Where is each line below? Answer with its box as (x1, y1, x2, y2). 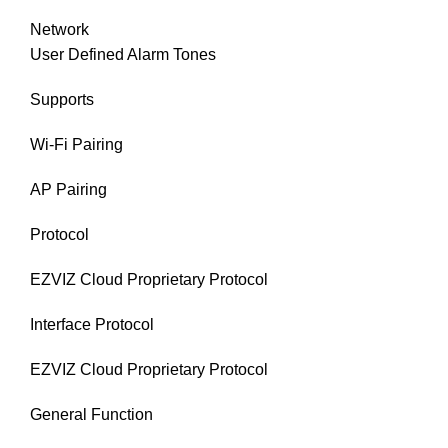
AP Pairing (30, 180, 107, 198)
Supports (30, 90, 94, 108)
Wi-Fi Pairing (30, 135, 123, 153)
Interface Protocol (30, 315, 154, 333)
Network (30, 20, 89, 38)
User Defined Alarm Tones (30, 45, 216, 63)
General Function (30, 405, 153, 423)
